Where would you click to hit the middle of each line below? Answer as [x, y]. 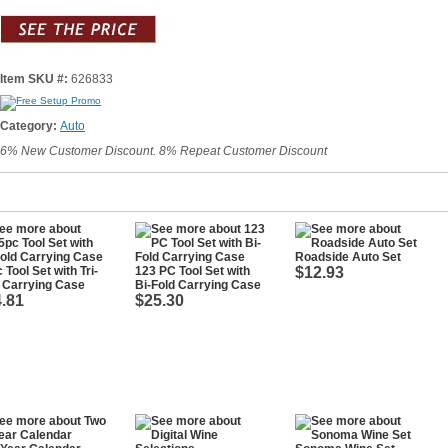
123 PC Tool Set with [192, 271]
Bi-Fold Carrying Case [198, 285]
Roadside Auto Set [348, 257]
